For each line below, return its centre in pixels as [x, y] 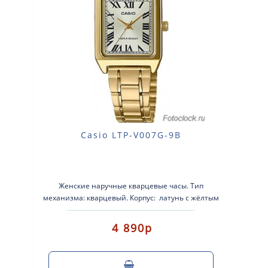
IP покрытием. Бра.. [131, 209]
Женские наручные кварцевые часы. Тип [131, 185]
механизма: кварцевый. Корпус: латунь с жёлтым [131, 197]
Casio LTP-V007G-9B [131, 135]
